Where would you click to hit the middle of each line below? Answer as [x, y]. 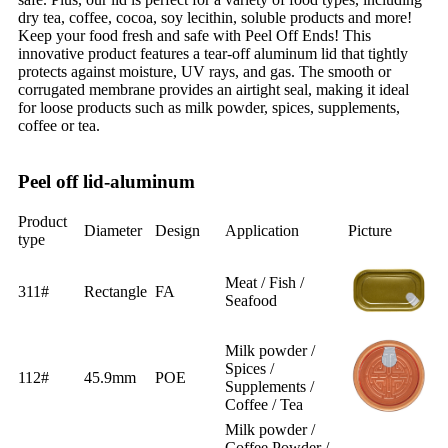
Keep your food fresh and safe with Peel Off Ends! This [194, 35]
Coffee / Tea [264, 404]
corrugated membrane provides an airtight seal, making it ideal [213, 89]
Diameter [113, 230]
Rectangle [115, 291]
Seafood [251, 300]
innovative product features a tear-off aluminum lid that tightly [213, 53]
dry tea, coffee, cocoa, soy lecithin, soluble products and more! [215, 17]
